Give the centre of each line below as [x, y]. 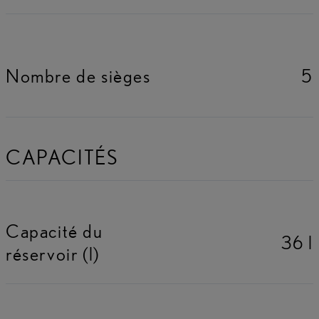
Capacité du [54, 231]
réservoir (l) [53, 253]
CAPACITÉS [62, 157]
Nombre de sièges [78, 75]
